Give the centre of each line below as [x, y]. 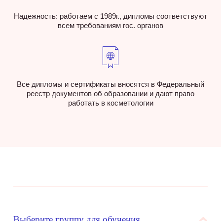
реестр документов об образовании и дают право [110, 93]
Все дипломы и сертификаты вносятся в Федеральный [110, 84]
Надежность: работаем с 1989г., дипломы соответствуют [110, 16]
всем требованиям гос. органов [110, 25]
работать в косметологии [110, 103]
